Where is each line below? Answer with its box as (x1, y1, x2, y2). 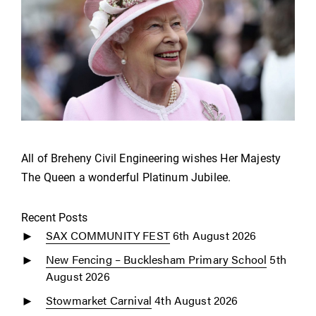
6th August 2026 (173, 226, 257, 243)
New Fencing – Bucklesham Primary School (46, 250, 267, 267)
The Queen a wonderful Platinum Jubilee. (21, 170, 231, 184)
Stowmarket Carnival (46, 291, 152, 308)
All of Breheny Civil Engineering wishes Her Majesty (21, 151, 281, 165)
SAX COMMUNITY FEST (46, 226, 170, 243)
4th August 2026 (154, 291, 238, 308)
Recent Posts (21, 210, 87, 224)
